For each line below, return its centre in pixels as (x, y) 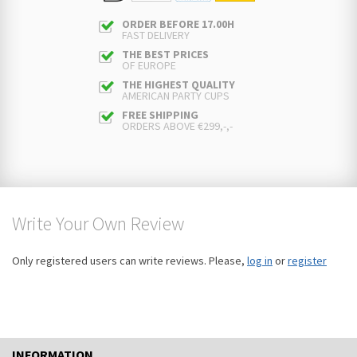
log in (260, 261)
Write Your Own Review (98, 224)
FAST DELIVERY (156, 35)
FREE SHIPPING (160, 115)
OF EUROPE (149, 66)
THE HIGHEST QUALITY (178, 85)
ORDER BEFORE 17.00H (178, 24)
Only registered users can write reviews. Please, (129, 261)
